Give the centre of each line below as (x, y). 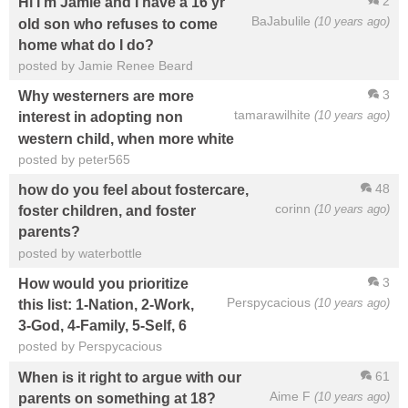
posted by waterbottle (80, 253)
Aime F (290, 396)
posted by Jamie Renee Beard (106, 66)
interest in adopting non (101, 117)
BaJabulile (281, 21)
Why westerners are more (106, 96)
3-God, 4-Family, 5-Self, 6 (102, 326)
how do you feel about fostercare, (133, 190)
